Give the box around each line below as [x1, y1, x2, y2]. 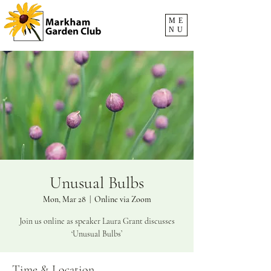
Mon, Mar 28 [42, 194, 86, 204]
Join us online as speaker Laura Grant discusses [19, 216, 175, 226]
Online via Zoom [94, 194, 151, 204]
